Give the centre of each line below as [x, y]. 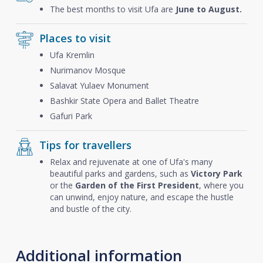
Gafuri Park [71, 116]
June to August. [208, 9]
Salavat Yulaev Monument [99, 85]
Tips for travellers [85, 145]
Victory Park [216, 173]
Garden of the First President [137, 185]
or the [62, 185]
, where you [221, 185]
